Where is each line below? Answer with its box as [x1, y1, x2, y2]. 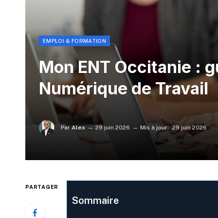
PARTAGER [25, 184, 59, 190]
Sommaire [72, 195, 119, 207]
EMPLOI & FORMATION [43, 38, 106, 44]
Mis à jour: [140, 124, 169, 131]
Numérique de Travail [39, 78, 208, 99]
